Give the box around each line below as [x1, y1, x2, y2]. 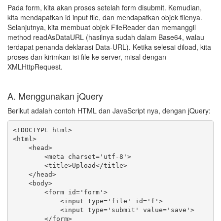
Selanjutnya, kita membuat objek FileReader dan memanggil [7, 22, 196, 32]
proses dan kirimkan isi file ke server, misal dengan [7, 52, 166, 62]
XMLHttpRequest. [7, 62, 63, 72]
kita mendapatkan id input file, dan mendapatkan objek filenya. [7, 12, 202, 22]
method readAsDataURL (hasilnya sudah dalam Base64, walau [7, 32, 204, 42]
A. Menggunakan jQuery [7, 89, 103, 102]
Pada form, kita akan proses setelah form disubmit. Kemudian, [7, 2, 202, 12]
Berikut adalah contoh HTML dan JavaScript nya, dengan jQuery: [7, 106, 211, 115]
